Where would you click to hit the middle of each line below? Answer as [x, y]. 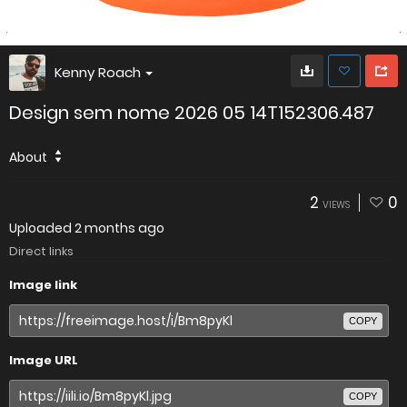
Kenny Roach [98, 72]
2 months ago [119, 228]
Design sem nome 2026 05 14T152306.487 [192, 113]
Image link [43, 285]
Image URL [44, 360]
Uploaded [42, 228]
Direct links [41, 251]
